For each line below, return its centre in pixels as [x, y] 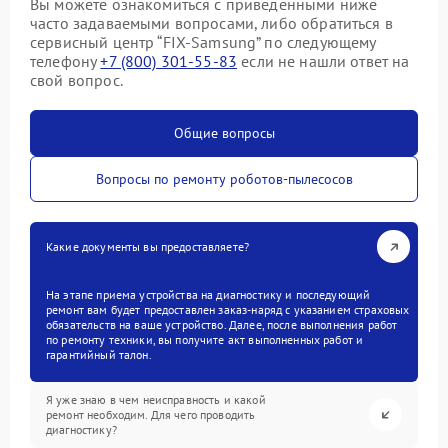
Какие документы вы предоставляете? [148, 246]
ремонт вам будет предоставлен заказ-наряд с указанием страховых [228, 309]
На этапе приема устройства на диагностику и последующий [208, 294]
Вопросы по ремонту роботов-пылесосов [224, 179]
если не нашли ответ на [323, 61]
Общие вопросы [224, 133]
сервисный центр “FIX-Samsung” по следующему [203, 42]
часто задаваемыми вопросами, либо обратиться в [211, 23]
